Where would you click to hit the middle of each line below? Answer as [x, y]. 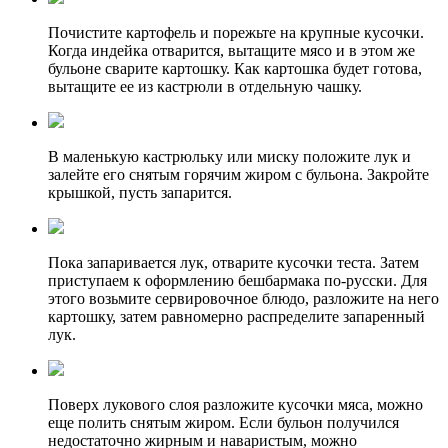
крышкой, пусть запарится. [140, 193]
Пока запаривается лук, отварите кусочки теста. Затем [233, 263]
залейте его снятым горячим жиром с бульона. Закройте [238, 175]
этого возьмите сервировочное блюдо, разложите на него [243, 299]
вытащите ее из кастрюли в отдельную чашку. [205, 87]
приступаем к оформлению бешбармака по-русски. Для [237, 281]
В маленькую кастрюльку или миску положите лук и [229, 157]
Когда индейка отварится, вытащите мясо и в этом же [231, 51]
